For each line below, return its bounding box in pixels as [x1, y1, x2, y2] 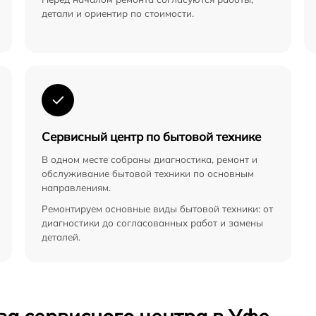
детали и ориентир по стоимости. [42, 7, 194, 20]
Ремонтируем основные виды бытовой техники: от [42, 202, 273, 215]
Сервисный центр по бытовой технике [42, 129, 261, 145]
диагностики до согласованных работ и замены [42, 217, 263, 229]
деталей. [42, 231, 80, 243]
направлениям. [42, 181, 111, 194]
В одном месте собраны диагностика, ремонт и [42, 153, 257, 166]
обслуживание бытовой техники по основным [42, 167, 254, 180]
